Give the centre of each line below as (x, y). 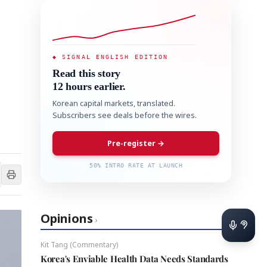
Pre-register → (136, 143)
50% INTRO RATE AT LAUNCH (136, 165)
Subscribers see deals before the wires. (125, 115)
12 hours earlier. (89, 86)
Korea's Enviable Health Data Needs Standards (134, 259)
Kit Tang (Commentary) (79, 245)
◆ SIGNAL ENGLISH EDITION (111, 57)
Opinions (67, 218)
